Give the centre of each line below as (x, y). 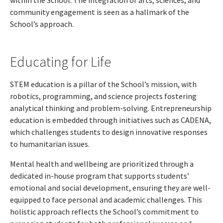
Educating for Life (60, 62)
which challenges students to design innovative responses (109, 132)
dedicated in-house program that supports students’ (100, 176)
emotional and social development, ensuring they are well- (110, 188)
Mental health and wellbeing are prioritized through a (102, 164)
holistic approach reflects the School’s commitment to (104, 212)
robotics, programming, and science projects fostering (103, 96)
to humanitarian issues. (50, 144)
